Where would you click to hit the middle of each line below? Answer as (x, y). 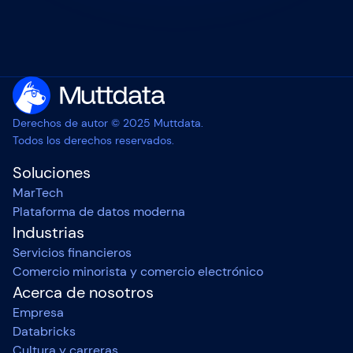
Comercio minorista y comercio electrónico (138, 272)
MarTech (38, 193)
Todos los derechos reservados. (93, 141)
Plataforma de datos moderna (99, 212)
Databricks (44, 332)
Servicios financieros (72, 253)
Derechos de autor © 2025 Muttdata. (108, 123)
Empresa (38, 313)
